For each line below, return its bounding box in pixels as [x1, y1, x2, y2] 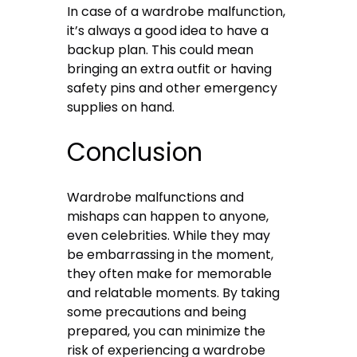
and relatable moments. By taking [67, 284, 280, 303]
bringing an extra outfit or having [67, 60, 273, 79]
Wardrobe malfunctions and [67, 188, 245, 207]
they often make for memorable [67, 265, 273, 284]
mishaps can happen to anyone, [67, 207, 269, 226]
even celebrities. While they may [67, 226, 271, 245]
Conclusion [67, 135, 203, 171]
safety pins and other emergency [67, 79, 278, 98]
